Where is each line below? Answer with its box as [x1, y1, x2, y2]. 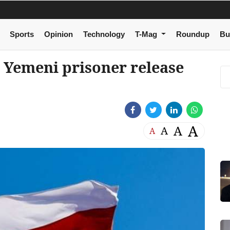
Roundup [176, 30, 209, 39]
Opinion [44, 30, 73, 39]
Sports [9, 30, 34, 39]
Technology [83, 30, 125, 39]
